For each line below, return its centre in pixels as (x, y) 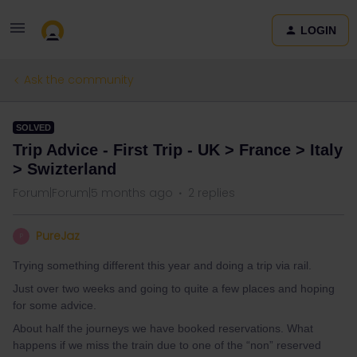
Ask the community (79, 80)
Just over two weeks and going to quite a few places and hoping (174, 288)
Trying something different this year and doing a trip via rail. (162, 265)
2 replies (212, 193)
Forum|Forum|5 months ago (93, 193)
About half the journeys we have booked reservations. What (163, 328)
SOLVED (33, 127)
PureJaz (58, 236)
